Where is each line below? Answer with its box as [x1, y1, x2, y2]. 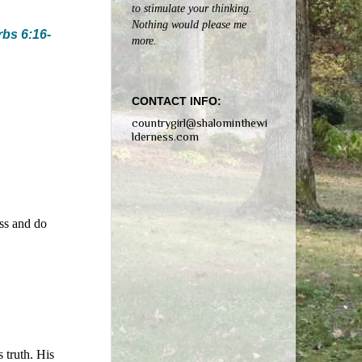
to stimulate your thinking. [132, 2, 252, 15]
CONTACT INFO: [132, 95, 221, 108]
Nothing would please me [132, 18, 246, 32]
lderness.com [132, 129, 199, 143]
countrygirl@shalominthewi [132, 116, 267, 129]
